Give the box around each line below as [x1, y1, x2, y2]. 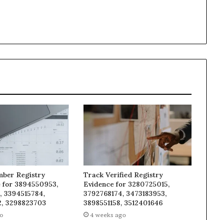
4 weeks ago [89, 211, 126, 219]
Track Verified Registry [83, 170, 163, 180]
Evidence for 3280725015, [83, 180, 170, 189]
